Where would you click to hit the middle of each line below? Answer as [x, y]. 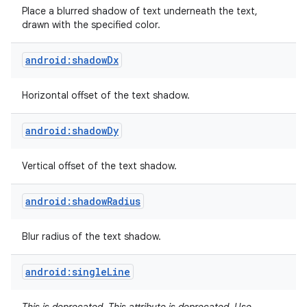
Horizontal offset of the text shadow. [107, 95]
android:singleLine [78, 272]
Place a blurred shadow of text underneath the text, [140, 11]
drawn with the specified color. [93, 25]
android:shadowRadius [83, 201]
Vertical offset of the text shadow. [101, 166]
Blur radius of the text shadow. [93, 236]
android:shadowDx [72, 60]
